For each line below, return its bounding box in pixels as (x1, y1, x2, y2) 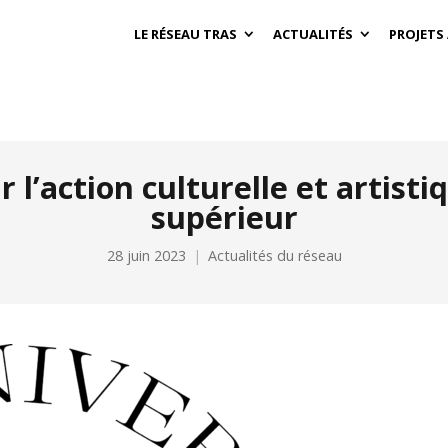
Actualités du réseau (207, 246, 342, 265)
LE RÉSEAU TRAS (134, 25, 237, 43)
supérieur (150, 196, 298, 238)
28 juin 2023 (106, 246, 186, 265)
